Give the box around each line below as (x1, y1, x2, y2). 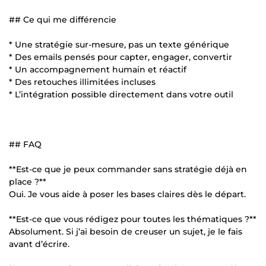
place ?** (9, 176, 46, 187)
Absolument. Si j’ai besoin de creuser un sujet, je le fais (9, 226, 242, 237)
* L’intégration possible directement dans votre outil (9, 88, 233, 100)
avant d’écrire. (9, 238, 69, 249)
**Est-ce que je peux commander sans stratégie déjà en (9, 163, 247, 175)
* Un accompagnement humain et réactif (9, 64, 186, 75)
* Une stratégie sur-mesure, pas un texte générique (9, 39, 229, 50)
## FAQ (9, 138, 42, 150)
